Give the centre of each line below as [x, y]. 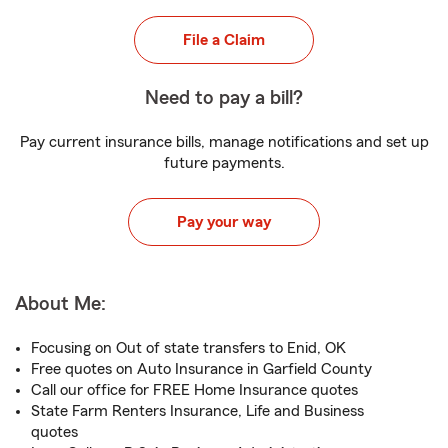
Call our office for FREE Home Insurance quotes [194, 390]
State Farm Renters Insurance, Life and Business [197, 411]
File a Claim [224, 40]
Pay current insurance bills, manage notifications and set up [224, 142]
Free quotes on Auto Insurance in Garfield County [201, 369]
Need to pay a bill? [224, 98]
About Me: [60, 304]
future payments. [224, 163]
